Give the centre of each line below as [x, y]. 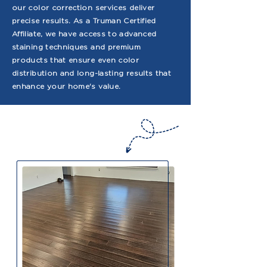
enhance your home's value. [66, 86]
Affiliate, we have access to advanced [84, 34]
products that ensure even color [76, 60]
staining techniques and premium [77, 47]
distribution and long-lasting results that [92, 73]
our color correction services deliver [83, 7]
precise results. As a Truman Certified [84, 21]
